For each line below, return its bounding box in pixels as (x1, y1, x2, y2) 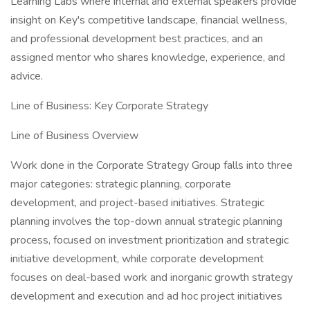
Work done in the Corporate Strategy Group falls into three (10, 158, 293, 173)
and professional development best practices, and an (10, 31, 263, 46)
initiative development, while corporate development (10, 251, 264, 266)
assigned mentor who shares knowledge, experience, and (10, 50, 285, 65)
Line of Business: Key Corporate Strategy (10, 98, 208, 113)
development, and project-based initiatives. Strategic (10, 195, 264, 210)
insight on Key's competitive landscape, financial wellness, (10, 12, 287, 28)
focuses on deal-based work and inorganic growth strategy (10, 270, 293, 285)
